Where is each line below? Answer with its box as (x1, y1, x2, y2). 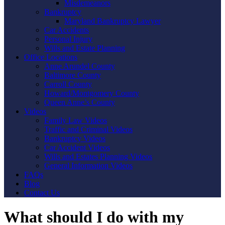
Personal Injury (44, 35, 92, 43)
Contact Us (24, 188, 60, 197)
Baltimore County (44, 71, 101, 79)
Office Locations (24, 53, 77, 61)
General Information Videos (44, 161, 133, 170)
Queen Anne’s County (44, 98, 115, 106)
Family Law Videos (44, 116, 107, 125)
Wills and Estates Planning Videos (44, 152, 152, 161)
